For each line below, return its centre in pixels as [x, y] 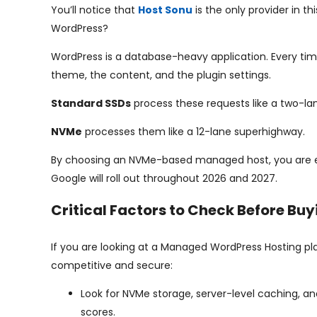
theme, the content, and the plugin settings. [161, 75]
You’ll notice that [94, 10]
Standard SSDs [91, 103]
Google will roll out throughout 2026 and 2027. [164, 178]
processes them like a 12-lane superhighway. [194, 132]
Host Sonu [165, 10]
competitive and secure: [112, 265]
